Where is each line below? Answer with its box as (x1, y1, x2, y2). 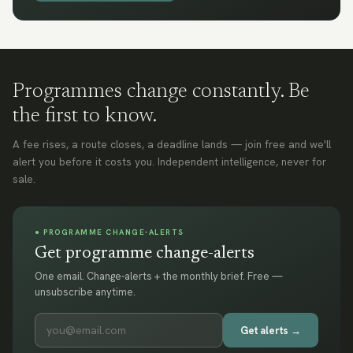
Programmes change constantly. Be (13, 82, 310, 102)
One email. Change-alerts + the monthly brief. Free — (35, 269, 283, 283)
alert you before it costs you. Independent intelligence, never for (13, 154, 326, 169)
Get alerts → (240, 323, 301, 337)
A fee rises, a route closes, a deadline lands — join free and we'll (13, 137, 331, 151)
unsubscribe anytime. (35, 285, 136, 299)
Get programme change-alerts (35, 245, 255, 262)
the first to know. (13, 106, 157, 127)
